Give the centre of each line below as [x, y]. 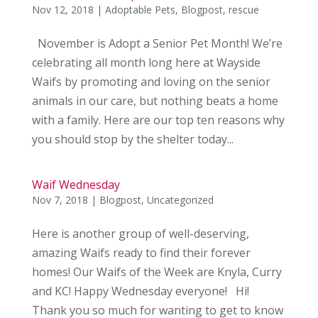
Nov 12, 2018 [62, 10]
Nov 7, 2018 [60, 200]
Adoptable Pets [140, 10]
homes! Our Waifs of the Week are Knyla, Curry [157, 272]
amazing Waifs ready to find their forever [141, 253]
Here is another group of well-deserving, [140, 234]
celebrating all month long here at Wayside [146, 62]
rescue [243, 10]
